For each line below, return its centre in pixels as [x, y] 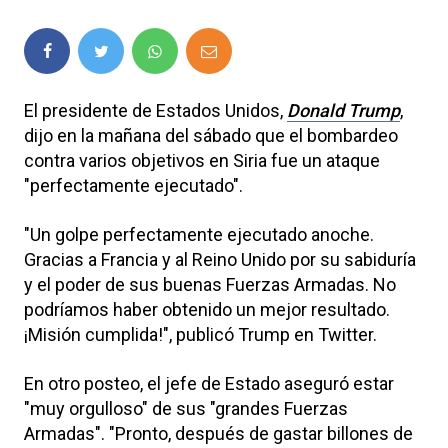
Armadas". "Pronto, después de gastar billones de [218, 433]
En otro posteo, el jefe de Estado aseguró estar [209, 383]
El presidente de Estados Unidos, [155, 110]
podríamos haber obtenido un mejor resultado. [207, 309]
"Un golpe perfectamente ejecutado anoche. [199, 234]
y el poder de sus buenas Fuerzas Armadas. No [210, 284]
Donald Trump [343, 110]
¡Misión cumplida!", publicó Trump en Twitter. [200, 334]
